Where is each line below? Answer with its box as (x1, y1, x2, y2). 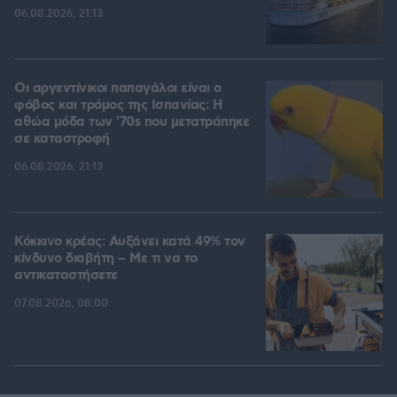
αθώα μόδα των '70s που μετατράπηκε (14, 113, 249, 132)
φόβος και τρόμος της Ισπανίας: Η (14, 97, 222, 115)
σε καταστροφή (14, 130, 110, 149)
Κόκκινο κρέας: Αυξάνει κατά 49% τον (14, 233, 245, 252)
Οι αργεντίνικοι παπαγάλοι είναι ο (14, 80, 222, 98)
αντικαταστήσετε (14, 267, 118, 285)
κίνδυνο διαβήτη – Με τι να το (14, 250, 198, 269)
